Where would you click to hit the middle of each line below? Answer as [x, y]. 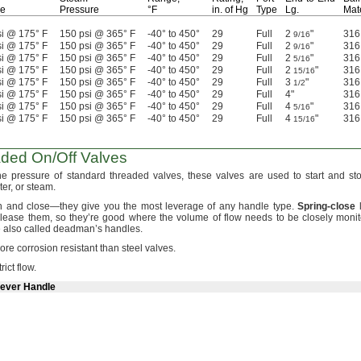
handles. [124, 229]
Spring [313, 206]
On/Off [54, 158]
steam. [41, 187]
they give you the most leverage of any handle [166, 206]
